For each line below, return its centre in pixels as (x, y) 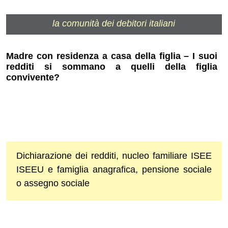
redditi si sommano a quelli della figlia (112, 67)
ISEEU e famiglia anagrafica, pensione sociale (114, 170)
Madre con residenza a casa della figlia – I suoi (112, 56)
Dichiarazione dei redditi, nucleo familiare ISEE (114, 156)
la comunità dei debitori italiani (114, 23)
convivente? (33, 78)
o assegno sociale (53, 183)
